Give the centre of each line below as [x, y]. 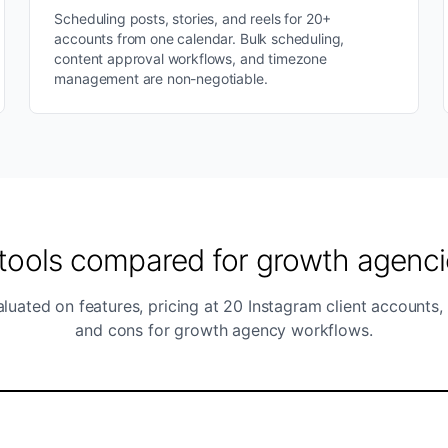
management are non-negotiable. [161, 78]
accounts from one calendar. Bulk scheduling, [199, 38]
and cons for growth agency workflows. [224, 330]
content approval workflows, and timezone [190, 58]
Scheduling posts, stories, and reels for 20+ [193, 18]
